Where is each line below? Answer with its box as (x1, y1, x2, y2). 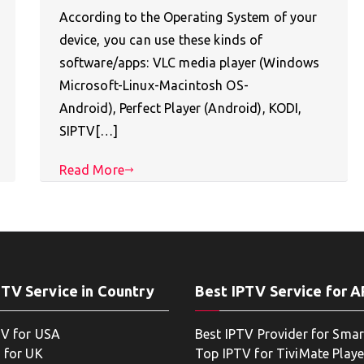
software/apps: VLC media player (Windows (58, 55, 320, 71)
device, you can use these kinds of (58, 32, 263, 48)
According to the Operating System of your (58, 10, 318, 25)
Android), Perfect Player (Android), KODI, (58, 101, 302, 116)
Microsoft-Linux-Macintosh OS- (58, 78, 249, 93)
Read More (58, 162, 124, 178)
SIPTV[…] (58, 123, 118, 139)
